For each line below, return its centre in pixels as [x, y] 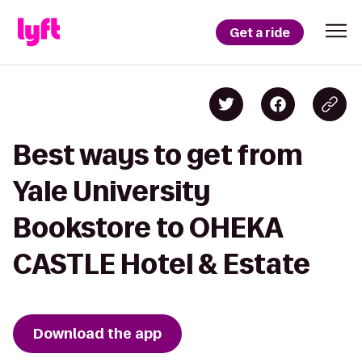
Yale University [112, 191]
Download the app [97, 334]
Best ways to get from [158, 155]
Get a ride [260, 32]
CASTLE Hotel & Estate [162, 264]
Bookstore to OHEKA [148, 227]
